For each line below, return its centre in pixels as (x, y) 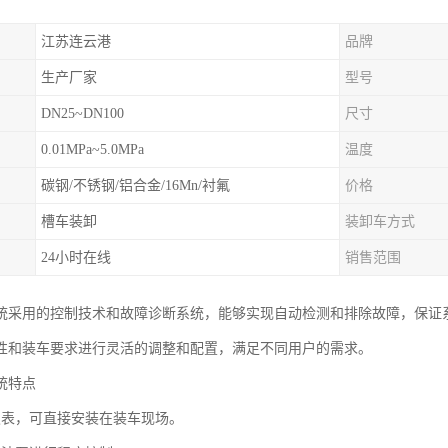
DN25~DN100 (82, 113)
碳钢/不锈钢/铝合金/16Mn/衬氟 (135, 185)
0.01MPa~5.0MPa (92, 149)
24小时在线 (76, 257)
